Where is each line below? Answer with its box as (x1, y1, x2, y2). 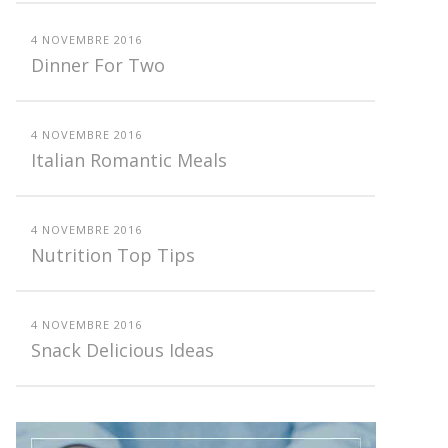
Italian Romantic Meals (30, 148, 227, 173)
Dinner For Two (30, 53, 165, 78)
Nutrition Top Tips (30, 243, 195, 268)
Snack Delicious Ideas (30, 338, 214, 363)
